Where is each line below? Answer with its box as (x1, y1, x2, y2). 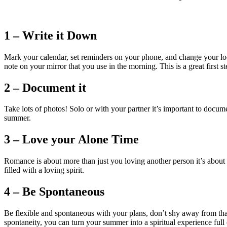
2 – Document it (4, 81, 86, 94)
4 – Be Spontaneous (4, 185, 104, 199)
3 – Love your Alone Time (4, 133, 139, 146)
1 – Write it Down (4, 28, 97, 42)
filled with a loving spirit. (4, 166, 84, 175)
